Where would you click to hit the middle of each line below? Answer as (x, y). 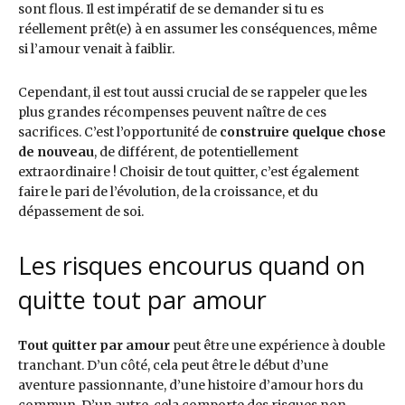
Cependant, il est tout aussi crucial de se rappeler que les (193, 93)
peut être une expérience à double (278, 346)
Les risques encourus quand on (192, 266)
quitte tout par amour (142, 300)
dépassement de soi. (81, 212)
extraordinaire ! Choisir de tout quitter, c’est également (188, 172)
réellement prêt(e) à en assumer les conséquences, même (198, 29)
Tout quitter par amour (94, 346)
